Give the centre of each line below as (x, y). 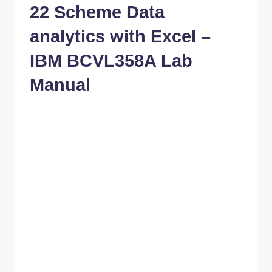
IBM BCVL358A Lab (111, 61)
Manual (60, 85)
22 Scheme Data (97, 12)
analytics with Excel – (120, 37)
